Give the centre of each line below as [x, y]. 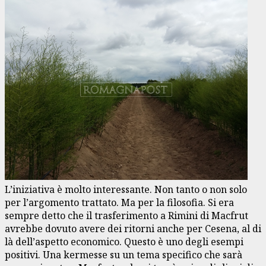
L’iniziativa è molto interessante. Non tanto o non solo [126, 189]
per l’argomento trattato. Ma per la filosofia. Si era [119, 202]
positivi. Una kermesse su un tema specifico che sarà [123, 254]
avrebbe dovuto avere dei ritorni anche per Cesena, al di [133, 228]
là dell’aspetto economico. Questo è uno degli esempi [124, 241]
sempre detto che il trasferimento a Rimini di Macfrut [126, 215]
